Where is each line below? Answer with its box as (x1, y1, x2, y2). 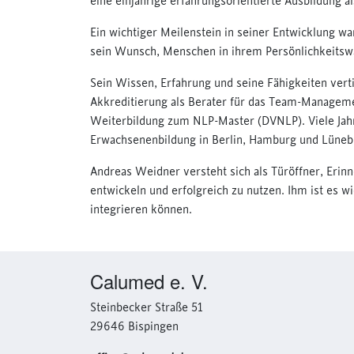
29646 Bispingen (90, 321, 179, 333)
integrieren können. (90, 204, 192, 217)
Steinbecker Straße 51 (90, 302, 203, 314)
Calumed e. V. (90, 267, 208, 295)
